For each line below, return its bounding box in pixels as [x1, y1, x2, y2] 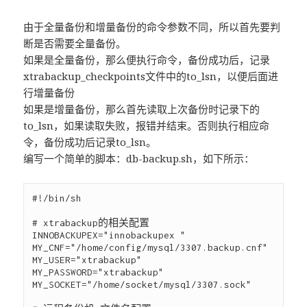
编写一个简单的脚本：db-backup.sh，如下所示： [23, 151, 255, 165]
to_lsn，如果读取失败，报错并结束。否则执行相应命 [23, 118, 270, 132]
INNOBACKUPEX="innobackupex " [32, 229, 186, 241]
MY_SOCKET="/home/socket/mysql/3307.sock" [32, 278, 252, 290]
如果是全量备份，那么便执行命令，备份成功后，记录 [23, 52, 271, 66]
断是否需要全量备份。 [23, 36, 127, 50]
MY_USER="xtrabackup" [32, 254, 143, 265]
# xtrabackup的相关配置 [32, 217, 150, 228]
